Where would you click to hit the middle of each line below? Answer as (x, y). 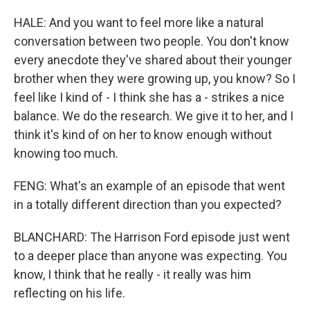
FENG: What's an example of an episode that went (149, 186)
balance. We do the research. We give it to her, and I (154, 116)
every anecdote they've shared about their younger (153, 60)
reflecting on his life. (70, 293)
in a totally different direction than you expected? (148, 205)
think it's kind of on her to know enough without (143, 135)
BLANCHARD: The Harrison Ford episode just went (152, 237)
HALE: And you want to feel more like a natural (139, 23)
